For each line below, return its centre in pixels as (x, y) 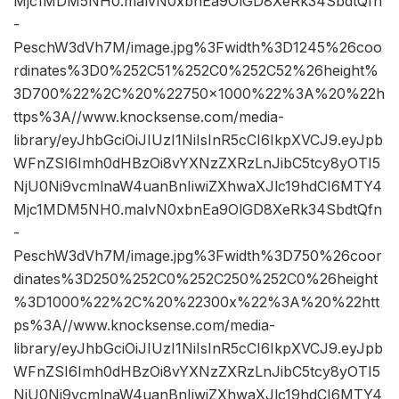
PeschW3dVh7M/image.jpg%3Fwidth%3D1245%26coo (198, 48)
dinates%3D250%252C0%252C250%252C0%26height (195, 279)
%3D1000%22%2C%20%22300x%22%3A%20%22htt (196, 302)
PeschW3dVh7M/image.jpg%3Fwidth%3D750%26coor (198, 256)
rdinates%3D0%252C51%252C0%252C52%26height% (196, 71)
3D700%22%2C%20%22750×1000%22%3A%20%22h (199, 94)
